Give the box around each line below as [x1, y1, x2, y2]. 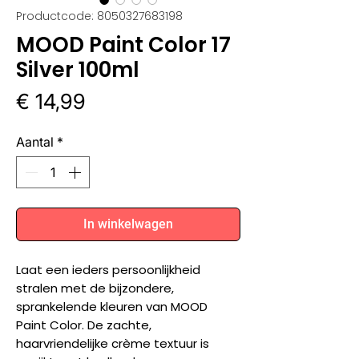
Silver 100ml [16, 54, 139, 84]
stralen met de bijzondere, [16, 279, 174, 296]
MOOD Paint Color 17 [16, 30, 231, 59]
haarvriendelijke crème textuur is [16, 334, 209, 352]
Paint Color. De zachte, [16, 316, 151, 333]
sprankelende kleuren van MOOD [16, 297, 208, 315]
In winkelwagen [83, 216, 173, 232]
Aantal [16, 133, 54, 150]
